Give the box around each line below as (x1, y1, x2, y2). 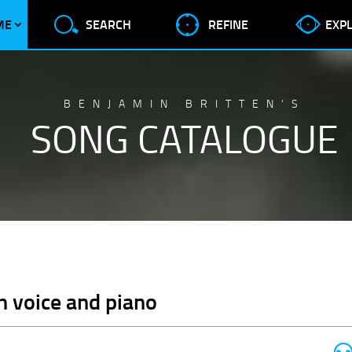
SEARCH (85, 15, 131, 33)
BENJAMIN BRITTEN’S (63, 96, 306, 111)
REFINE (207, 15, 248, 33)
